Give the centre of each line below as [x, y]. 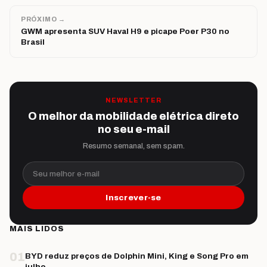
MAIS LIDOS [37, 229]
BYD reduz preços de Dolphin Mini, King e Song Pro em [137, 256]
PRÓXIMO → [43, 19]
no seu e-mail [133, 129]
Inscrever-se [133, 197]
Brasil [33, 42]
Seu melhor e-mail [62, 166]
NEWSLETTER [133, 100]
